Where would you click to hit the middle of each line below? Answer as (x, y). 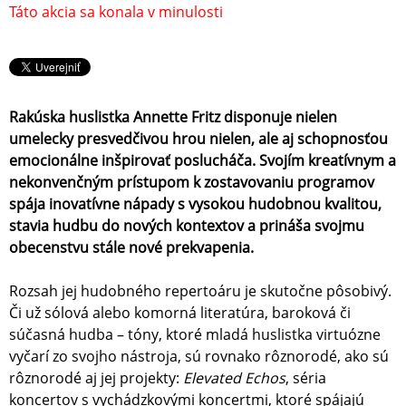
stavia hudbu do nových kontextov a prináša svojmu (187, 226)
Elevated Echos (234, 378)
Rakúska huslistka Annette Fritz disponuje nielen (173, 117)
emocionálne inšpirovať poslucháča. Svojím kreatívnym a (203, 161)
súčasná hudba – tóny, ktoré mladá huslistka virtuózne (195, 335)
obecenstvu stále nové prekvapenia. (131, 248)
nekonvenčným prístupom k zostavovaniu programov (192, 183)
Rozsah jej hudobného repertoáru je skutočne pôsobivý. (200, 291)
